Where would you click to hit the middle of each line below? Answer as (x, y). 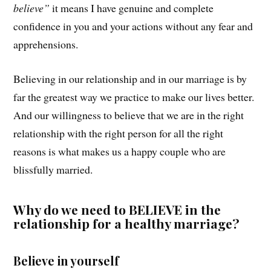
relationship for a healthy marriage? (127, 223)
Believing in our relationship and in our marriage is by (130, 79)
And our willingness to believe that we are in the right (129, 115)
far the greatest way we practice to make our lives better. (134, 97)
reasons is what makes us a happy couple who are (120, 151)
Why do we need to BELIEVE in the (117, 209)
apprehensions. (46, 44)
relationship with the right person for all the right (119, 133)
